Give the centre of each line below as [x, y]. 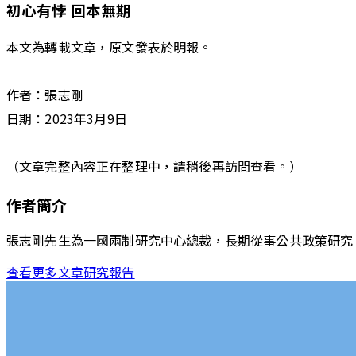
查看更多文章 [45, 272]
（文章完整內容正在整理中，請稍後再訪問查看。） [154, 166]
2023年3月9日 [86, 119]
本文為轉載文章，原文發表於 [90, 47]
